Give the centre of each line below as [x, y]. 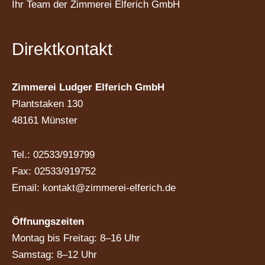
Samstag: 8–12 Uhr [54, 255]
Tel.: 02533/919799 [53, 154]
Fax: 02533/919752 [54, 171]
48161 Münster [45, 120]
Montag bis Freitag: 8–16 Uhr [76, 238]
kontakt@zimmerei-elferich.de [109, 188]
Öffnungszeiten [48, 222]
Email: [27, 188]
